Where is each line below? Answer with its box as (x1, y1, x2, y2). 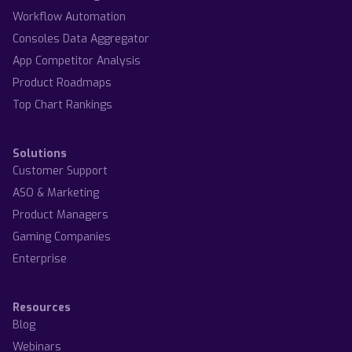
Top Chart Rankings (13, 97, 112, 112)
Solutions (13, 145, 67, 161)
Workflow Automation (13, 9, 126, 24)
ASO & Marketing (13, 185, 99, 200)
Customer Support (13, 163, 108, 178)
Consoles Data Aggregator (13, 31, 149, 46)
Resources (13, 299, 71, 315)
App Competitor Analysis (13, 53, 141, 68)
